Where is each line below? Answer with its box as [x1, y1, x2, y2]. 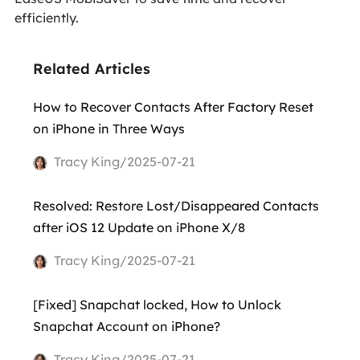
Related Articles [32, 59, 150, 78]
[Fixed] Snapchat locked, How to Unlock [32, 297, 281, 313]
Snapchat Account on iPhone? [32, 318, 220, 335]
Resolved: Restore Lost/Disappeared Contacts [32, 198, 319, 215]
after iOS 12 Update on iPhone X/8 [32, 219, 245, 236]
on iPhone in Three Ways [32, 121, 185, 137]
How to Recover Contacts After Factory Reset [32, 99, 313, 116]
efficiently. [14, 9, 79, 26]
